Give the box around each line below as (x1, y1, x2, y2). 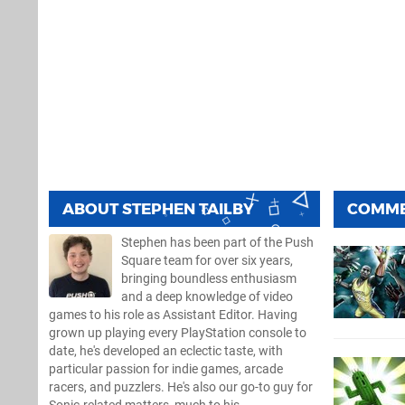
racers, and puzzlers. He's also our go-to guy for (49, 379, 313, 395)
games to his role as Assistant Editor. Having (49, 306, 297, 323)
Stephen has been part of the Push (121, 234, 314, 250)
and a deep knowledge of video (121, 288, 293, 305)
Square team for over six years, (121, 252, 293, 268)
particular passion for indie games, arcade (49, 361, 283, 377)
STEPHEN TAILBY (122, 199, 254, 218)
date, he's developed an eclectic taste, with (49, 343, 283, 359)
